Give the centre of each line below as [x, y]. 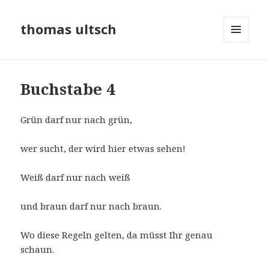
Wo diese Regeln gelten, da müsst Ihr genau [117, 235]
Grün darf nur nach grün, [77, 120]
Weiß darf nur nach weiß [76, 177]
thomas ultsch [69, 29]
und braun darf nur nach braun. [91, 206]
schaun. [38, 249]
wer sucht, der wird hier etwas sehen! [103, 149]
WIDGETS [241, 67]
